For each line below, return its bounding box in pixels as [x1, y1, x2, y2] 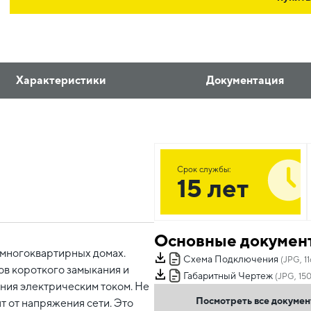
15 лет [177, 174, 249, 203]
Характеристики [15, 74, 106, 87]
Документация [206, 74, 285, 87]
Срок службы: [177, 165, 231, 174]
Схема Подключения [183, 253, 278, 265]
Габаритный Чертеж [183, 270, 273, 282]
